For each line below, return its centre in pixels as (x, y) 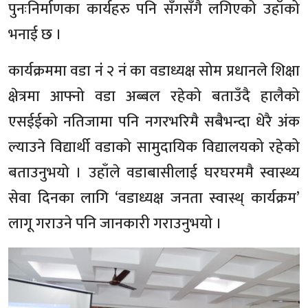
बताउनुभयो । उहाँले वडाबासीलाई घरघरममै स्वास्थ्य (154, 173)
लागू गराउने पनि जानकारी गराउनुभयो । (115, 223)
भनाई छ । (35, 34)
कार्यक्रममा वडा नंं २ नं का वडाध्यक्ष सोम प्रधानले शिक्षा (154, 71)
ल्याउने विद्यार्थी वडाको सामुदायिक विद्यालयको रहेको (154, 147)
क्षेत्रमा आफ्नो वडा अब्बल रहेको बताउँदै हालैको (154, 96)
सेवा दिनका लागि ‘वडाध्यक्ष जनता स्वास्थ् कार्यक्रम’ (154, 198)
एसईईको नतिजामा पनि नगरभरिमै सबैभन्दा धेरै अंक (154, 122)
